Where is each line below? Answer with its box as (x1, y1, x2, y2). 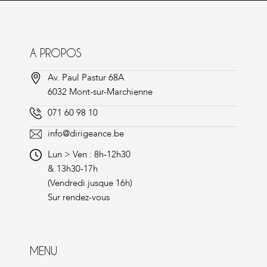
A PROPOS (30, 46, 81, 59)
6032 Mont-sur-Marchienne (48, 85, 153, 98)
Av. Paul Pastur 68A (48, 71, 124, 83)
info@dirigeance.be (48, 127, 124, 139)
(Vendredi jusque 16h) (48, 176, 132, 189)
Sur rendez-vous (48, 191, 110, 203)
